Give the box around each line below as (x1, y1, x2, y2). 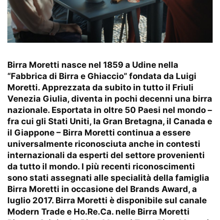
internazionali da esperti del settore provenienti (7, 150, 205, 160)
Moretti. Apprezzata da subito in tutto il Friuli (7, 82, 193, 92)
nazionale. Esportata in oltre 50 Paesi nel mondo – (7, 105, 212, 115)
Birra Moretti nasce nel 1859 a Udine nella (7, 59, 178, 70)
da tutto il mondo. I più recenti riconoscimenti (7, 161, 195, 171)
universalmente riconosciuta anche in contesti (7, 138, 200, 149)
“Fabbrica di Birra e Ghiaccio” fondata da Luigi (7, 71, 196, 81)
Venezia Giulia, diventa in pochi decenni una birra (7, 93, 212, 104)
